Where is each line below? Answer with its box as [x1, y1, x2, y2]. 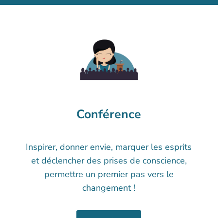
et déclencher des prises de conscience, [31, 155, 187, 167]
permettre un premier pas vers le [44, 168, 174, 181]
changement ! [82, 182, 136, 194]
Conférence [76, 106, 142, 123]
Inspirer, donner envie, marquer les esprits [26, 141, 192, 153]
